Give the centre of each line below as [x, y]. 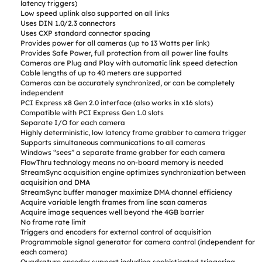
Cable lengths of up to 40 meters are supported [101, 73]
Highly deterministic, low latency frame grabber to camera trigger [134, 133]
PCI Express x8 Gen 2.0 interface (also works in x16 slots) [117, 103]
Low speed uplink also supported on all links [95, 13]
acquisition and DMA [56, 182]
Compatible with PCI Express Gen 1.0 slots [92, 113]
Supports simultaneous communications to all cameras [113, 143]
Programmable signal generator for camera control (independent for [138, 242]
